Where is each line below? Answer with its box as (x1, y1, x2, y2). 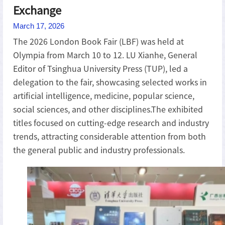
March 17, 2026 (13, 22, 64, 31)
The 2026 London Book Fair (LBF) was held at (13, 35, 184, 48)
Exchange (13, 2, 61, 18)
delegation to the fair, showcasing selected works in (13, 76, 207, 88)
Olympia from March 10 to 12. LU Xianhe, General (13, 49, 197, 61)
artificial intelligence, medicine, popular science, (13, 89, 194, 102)
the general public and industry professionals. (13, 144, 185, 156)
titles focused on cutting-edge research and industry (13, 117, 209, 129)
